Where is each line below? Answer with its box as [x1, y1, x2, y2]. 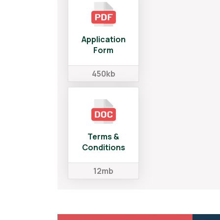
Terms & [87, 131, 119, 142]
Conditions [82, 142, 125, 153]
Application [81, 34, 126, 45]
